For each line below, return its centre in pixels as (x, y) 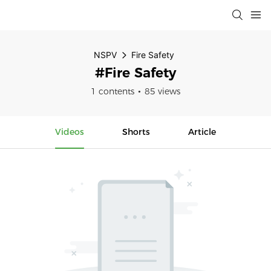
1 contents (113, 91)
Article (202, 132)
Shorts (136, 132)
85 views (162, 91)
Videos (70, 132)
